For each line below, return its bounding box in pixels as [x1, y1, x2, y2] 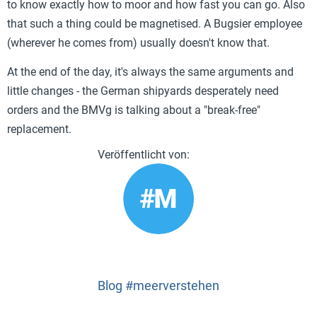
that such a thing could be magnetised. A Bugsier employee [7, 16, 302, 30]
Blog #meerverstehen [98, 277, 219, 293]
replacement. [7, 122, 71, 137]
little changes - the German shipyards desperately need [7, 84, 279, 98]
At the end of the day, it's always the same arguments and [7, 65, 294, 79]
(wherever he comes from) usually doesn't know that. [7, 35, 270, 50]
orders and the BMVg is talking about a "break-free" [7, 103, 260, 117]
